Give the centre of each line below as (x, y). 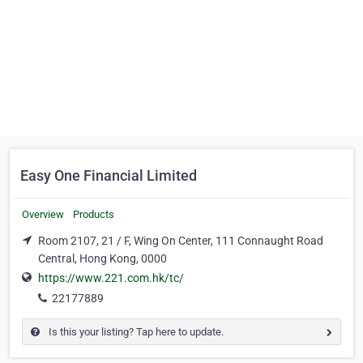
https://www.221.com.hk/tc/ (111, 278)
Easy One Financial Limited (109, 175)
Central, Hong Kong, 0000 (102, 258)
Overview (43, 214)
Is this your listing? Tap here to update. (135, 332)
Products (94, 214)
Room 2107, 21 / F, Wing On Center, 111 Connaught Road (181, 241)
